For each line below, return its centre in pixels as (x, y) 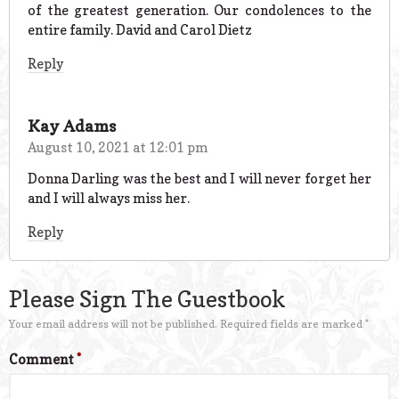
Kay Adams (72, 126)
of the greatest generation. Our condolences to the (199, 10)
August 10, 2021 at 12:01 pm (118, 147)
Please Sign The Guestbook (147, 300)
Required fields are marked (293, 324)
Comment (43, 360)
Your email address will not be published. (113, 324)
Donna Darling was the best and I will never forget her (199, 178)
